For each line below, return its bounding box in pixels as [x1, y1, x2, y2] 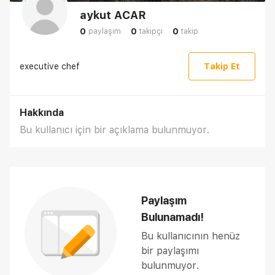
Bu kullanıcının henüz [141, 230, 240, 242]
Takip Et [204, 61, 240, 71]
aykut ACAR [80, 9, 146, 21]
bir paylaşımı [141, 245, 199, 257]
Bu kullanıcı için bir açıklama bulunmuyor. [20, 124, 209, 136]
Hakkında [20, 107, 64, 118]
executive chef [20, 61, 80, 71]
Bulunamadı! [141, 211, 204, 223]
